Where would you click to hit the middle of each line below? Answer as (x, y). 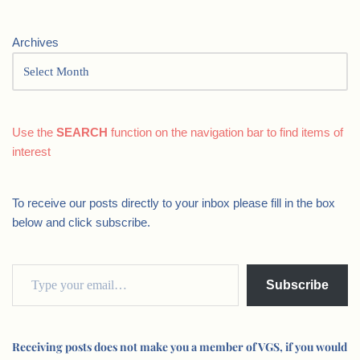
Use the (34, 132)
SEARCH (82, 132)
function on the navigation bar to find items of (225, 132)
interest (31, 151)
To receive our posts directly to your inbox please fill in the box (174, 203)
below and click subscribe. (81, 222)
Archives (35, 42)
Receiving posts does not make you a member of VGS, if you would (180, 347)
